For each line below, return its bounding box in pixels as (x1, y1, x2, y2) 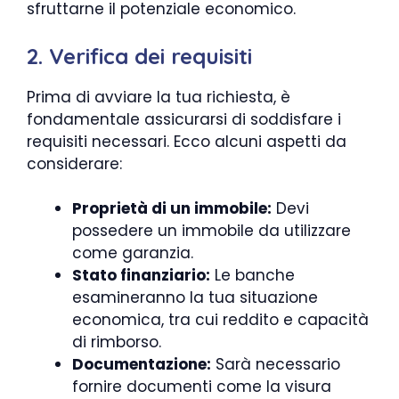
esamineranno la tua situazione (72, 287, 318, 308)
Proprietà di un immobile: (72, 198, 272, 219)
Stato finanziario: (72, 265, 210, 286)
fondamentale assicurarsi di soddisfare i (27, 108, 341, 130)
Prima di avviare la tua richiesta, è (27, 85, 290, 108)
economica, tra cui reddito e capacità (72, 309, 369, 330)
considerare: (27, 152, 122, 175)
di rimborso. (72, 331, 161, 353)
